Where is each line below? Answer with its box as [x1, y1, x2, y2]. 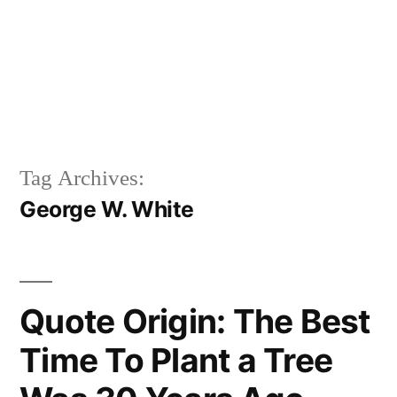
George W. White [19, 195, 194, 222]
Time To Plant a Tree [19, 339, 333, 380]
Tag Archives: [19, 164, 144, 192]
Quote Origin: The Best [19, 300, 370, 341]
